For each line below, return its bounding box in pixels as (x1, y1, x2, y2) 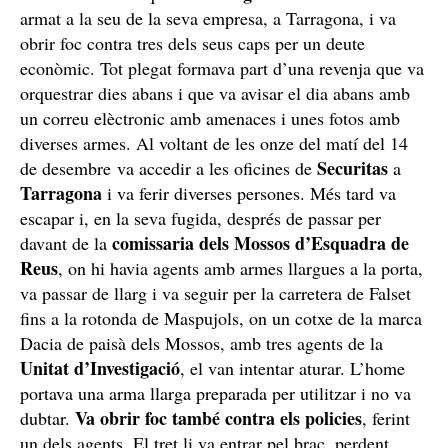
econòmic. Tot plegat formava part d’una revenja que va (20, 55, 424, 80)
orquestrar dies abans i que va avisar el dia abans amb (20, 80, 410, 105)
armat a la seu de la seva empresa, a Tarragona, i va (20, 5, 396, 30)
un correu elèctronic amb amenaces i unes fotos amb (20, 105, 400, 130)
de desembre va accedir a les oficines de (20, 155, 317, 180)
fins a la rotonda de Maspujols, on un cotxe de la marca (20, 305, 422, 330)
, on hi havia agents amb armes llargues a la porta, (58, 255, 423, 280)
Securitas (317, 154, 388, 181)
